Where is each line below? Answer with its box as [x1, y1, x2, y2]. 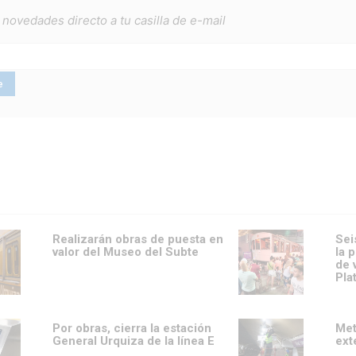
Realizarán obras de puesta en [52, 232, 223, 247]
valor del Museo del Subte [52, 245, 199, 260]
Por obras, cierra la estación [52, 321, 211, 336]
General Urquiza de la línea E [52, 334, 215, 349]
